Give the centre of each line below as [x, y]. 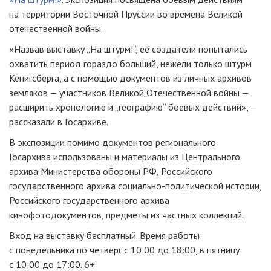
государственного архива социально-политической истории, [135, 186]
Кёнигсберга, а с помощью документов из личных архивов [130, 78]
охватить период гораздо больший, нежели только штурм [130, 64]
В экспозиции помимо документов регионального [113, 142]
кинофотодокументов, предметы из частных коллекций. [126, 215]
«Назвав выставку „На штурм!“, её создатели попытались [128, 49]
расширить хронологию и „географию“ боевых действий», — [133, 107]
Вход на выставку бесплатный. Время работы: [106, 236]
